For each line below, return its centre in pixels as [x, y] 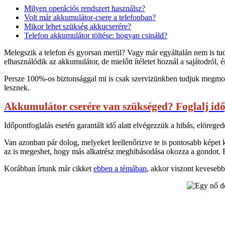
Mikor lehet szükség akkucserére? [78, 26]
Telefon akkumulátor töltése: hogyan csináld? [96, 35]
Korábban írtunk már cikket [49, 168]
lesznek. [17, 87]
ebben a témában [120, 168]
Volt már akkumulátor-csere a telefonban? [90, 17]
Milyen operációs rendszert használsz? [85, 8]
